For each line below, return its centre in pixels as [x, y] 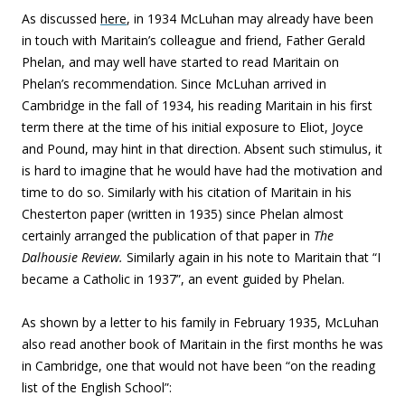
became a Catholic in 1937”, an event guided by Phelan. [185, 279]
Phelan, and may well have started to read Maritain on [180, 62]
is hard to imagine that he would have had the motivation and [202, 170]
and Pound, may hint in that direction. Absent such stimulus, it [202, 149]
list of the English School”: [97, 387]
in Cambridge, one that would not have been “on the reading [198, 366]
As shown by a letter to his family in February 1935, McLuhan [200, 322]
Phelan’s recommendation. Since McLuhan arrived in [174, 84]
